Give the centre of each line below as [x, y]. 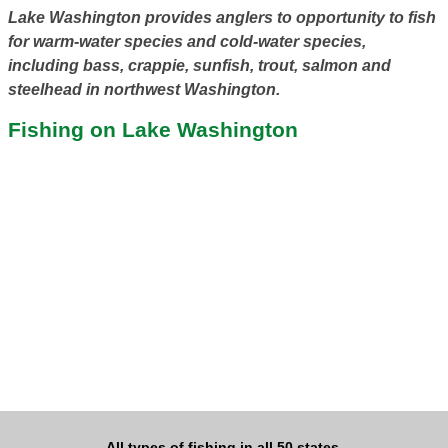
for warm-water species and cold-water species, [186, 42]
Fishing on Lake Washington [152, 130]
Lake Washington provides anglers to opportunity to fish [221, 18]
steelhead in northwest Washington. [143, 90]
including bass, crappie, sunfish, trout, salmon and [199, 66]
